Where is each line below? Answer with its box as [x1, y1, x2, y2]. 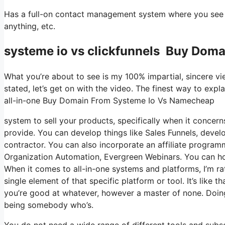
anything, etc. [4, 21, 55, 31]
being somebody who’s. [4, 199, 93, 210]
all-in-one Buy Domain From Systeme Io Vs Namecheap [4, 95, 214, 105]
